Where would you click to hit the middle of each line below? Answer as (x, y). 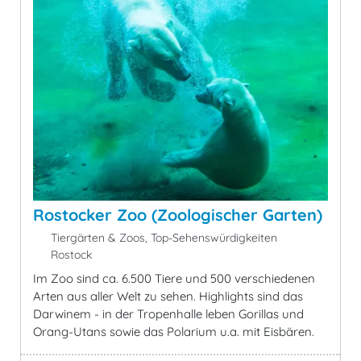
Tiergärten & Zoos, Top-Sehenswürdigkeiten (162, 237)
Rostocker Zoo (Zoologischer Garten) (178, 214)
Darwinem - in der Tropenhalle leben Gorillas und (168, 313)
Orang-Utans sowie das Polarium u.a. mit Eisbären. (174, 331)
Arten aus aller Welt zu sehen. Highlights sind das (168, 296)
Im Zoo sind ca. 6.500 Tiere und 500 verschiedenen (174, 278)
